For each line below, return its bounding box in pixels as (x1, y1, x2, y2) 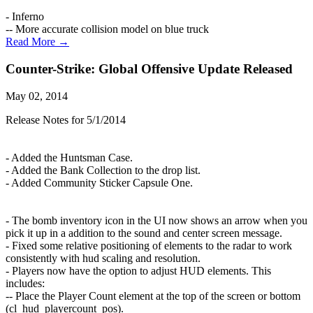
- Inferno (6, 10, 44, 23)
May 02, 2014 (6, 89, 68, 102)
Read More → (6, 36, 69, 48)
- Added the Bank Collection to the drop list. (6, 163, 201, 176)
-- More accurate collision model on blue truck (6, 23, 209, 36)
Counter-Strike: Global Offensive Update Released (6, 61, 293, 76)
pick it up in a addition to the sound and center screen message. (6, 226, 282, 239)
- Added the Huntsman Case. (6, 151, 133, 163)
